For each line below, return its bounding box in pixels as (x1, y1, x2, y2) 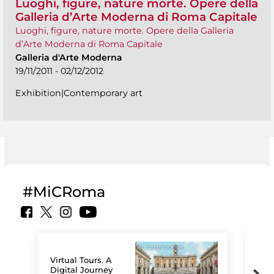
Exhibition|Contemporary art (15, 87, 143, 98)
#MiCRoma (23, 183, 105, 201)
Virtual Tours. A (50, 254, 113, 265)
